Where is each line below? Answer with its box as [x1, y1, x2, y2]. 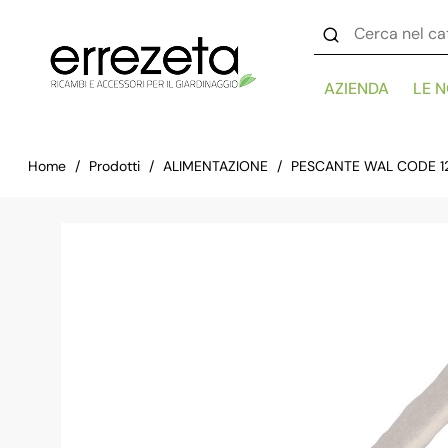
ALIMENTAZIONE [163, 157, 268, 175]
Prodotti [89, 157, 140, 175]
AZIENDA [324, 78, 389, 99]
